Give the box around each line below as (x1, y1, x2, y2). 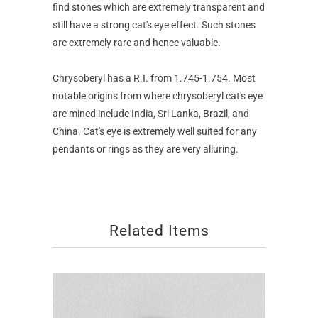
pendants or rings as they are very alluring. (53, 143, 238, 155)
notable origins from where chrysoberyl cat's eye (53, 89, 263, 102)
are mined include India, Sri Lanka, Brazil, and (53, 107, 249, 119)
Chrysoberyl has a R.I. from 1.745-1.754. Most (53, 72, 256, 84)
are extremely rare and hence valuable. (53, 36, 221, 48)
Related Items (109, 221, 209, 239)
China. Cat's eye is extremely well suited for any (53, 125, 257, 137)
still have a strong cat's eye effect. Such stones (53, 18, 256, 31)
